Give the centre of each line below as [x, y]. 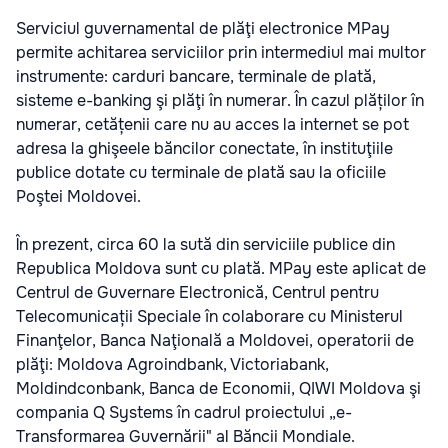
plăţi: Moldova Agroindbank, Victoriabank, [172, 365]
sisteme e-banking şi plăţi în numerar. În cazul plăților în [220, 101]
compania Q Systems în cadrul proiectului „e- [184, 413]
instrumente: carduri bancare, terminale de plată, [196, 77]
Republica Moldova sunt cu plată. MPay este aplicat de [221, 269]
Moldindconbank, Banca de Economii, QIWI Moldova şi [218, 389]
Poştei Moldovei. [78, 197]
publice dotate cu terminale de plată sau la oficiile [201, 173]
